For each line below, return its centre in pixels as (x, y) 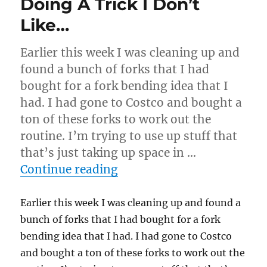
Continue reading (69, 169)
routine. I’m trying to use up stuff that (129, 136)
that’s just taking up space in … (108, 153)
